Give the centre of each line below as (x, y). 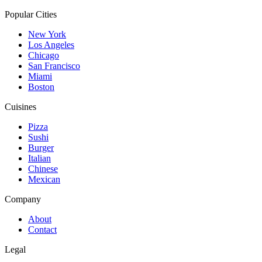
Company (23, 199)
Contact (42, 230)
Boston (41, 87)
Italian (39, 158)
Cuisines (20, 107)
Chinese (43, 169)
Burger (41, 148)
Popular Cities (31, 14)
